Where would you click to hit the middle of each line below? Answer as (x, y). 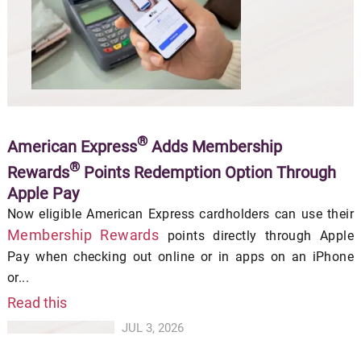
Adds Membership (214, 147)
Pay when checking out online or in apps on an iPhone (180, 256)
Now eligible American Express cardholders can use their (180, 214)
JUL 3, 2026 (153, 328)
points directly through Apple (257, 235)
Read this (37, 302)
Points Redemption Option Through (207, 172)
